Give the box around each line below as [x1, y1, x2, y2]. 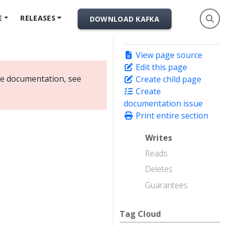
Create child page [134, 74, 201, 85]
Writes [145, 132, 172, 143]
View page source [134, 49, 202, 61]
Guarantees [145, 179, 188, 191]
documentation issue [124, 98, 203, 109]
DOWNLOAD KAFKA [89, 14, 159, 24]
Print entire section [134, 110, 208, 121]
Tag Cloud [120, 208, 161, 219]
